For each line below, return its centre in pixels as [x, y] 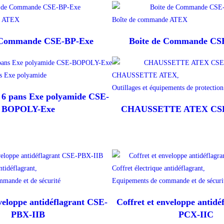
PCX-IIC [196, 215]
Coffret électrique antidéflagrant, [158, 168]
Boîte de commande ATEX [150, 20]
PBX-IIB [28, 215]
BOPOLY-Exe [28, 109]
